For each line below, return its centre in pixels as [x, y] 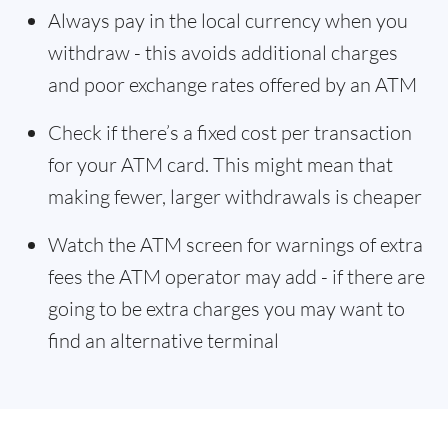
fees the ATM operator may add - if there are [236, 276]
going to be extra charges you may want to [226, 308]
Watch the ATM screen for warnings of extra [235, 244]
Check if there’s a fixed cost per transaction [230, 132]
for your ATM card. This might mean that [220, 164]
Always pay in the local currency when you [228, 20]
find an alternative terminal [163, 340]
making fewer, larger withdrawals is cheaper [235, 196]
